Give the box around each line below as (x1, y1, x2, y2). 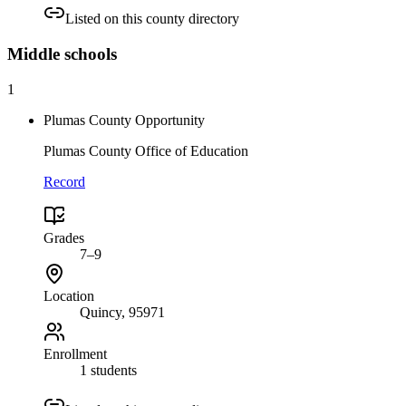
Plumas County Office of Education (43, 142, 248, 159)
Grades (43, 229, 84, 246)
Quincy (80, 304, 121, 320)
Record (43, 173, 85, 189)
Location (43, 287, 94, 304)
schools (60, 43, 117, 63)
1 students (80, 362, 137, 378)
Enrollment (43, 345, 107, 362)
